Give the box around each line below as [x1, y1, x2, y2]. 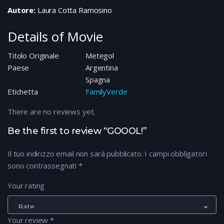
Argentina [85, 62, 118, 73]
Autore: [7, 5, 35, 15]
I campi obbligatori [144, 148, 207, 159]
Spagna [85, 74, 110, 85]
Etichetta [7, 86, 38, 97]
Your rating [7, 180, 45, 191]
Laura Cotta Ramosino [35, 5, 112, 15]
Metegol [85, 50, 114, 61]
